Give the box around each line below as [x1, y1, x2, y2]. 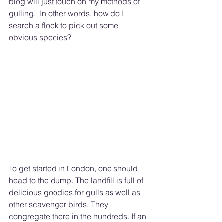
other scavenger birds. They [9, 199, 110, 210]
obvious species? [9, 32, 73, 42]
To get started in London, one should [9, 164, 140, 174]
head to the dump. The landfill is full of [9, 175, 145, 186]
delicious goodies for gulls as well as [9, 187, 142, 198]
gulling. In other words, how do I [9, 8, 126, 18]
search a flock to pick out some [9, 20, 120, 30]
